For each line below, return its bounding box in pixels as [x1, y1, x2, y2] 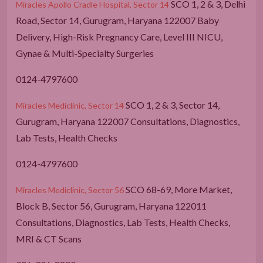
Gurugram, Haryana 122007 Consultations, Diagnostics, [16, 115, 240, 127]
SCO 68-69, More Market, [124, 183, 232, 195]
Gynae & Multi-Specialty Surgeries [16, 47, 154, 59]
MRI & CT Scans [16, 232, 83, 244]
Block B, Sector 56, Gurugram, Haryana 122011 [16, 200, 207, 211]
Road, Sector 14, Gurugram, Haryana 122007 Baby [16, 14, 219, 26]
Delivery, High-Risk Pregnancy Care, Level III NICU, [16, 31, 222, 42]
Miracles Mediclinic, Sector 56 [16, 184, 124, 195]
